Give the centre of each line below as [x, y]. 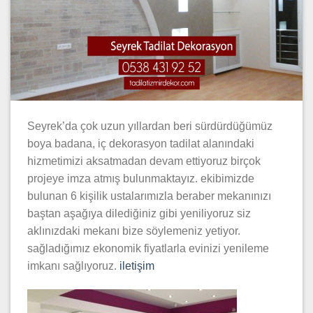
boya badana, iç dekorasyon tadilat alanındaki [141, 144]
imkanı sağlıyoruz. [73, 266]
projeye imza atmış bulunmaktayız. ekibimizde [141, 179]
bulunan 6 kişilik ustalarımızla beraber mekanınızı [149, 196]
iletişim [137, 266]
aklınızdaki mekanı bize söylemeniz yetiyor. [134, 231]
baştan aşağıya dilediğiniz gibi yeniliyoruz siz [139, 214]
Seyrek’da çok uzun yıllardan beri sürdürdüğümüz [150, 126]
